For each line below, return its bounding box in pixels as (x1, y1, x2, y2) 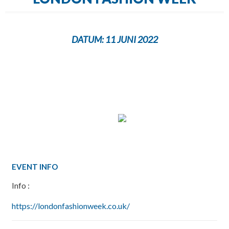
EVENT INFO (11, 162, 58, 171)
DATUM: (71, 34, 104, 45)
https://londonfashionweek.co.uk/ (11, 201, 130, 211)
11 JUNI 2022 (103, 34, 158, 45)
